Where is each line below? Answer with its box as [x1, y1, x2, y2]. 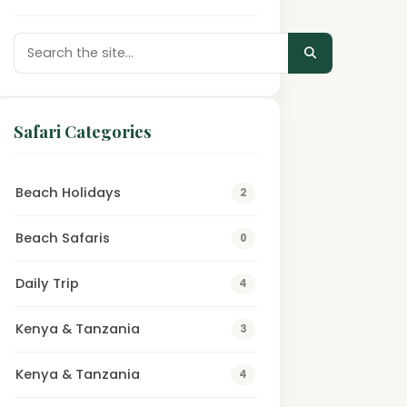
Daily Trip [15, 274, 79, 293]
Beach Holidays [15, 184, 121, 202]
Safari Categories [13, 120, 152, 143]
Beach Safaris [15, 229, 110, 247]
